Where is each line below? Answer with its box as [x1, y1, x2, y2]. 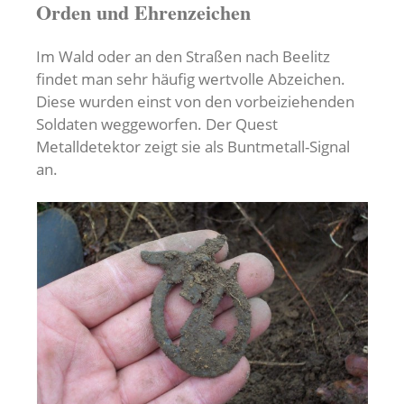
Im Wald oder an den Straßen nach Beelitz [36, 45, 330, 67]
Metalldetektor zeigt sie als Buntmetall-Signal [36, 135, 350, 157]
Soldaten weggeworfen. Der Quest [36, 113, 278, 134]
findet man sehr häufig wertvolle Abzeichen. [36, 68, 345, 89]
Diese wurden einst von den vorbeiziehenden [36, 90, 354, 112]
